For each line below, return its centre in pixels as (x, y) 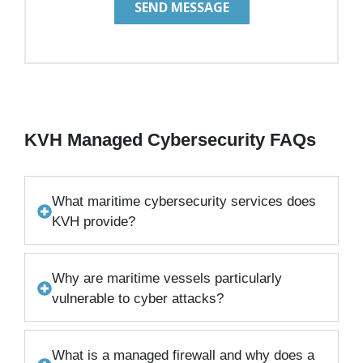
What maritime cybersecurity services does (184, 202)
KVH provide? (94, 222)
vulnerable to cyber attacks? (138, 299)
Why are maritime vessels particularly (167, 279)
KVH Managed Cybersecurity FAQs (170, 140)
